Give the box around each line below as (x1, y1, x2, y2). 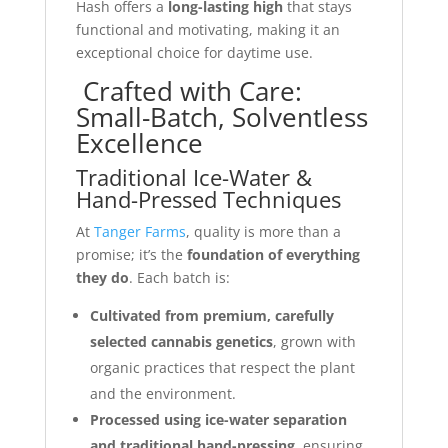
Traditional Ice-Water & (75, 161, 312, 192)
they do (75, 267, 129, 287)
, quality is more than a (185, 221, 341, 241)
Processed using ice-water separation (89, 409, 347, 429)
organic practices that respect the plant (89, 357, 355, 377)
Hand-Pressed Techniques (75, 183, 341, 214)
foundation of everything (186, 244, 360, 264)
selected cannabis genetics (89, 331, 273, 351)
